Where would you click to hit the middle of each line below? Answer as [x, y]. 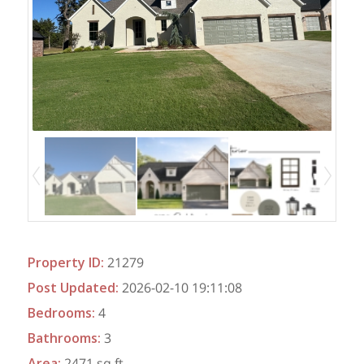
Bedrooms [59, 313]
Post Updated [71, 288]
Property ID [64, 263]
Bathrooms [62, 338]
